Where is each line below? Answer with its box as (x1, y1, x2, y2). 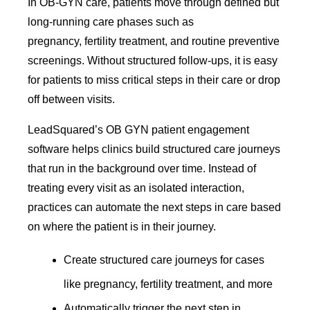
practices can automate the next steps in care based (28, 201, 282, 213)
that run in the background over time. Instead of (28, 162, 257, 174)
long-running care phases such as (28, 15, 194, 28)
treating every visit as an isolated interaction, (28, 181, 245, 194)
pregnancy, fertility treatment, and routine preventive (28, 35, 280, 47)
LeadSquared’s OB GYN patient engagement (28, 123, 250, 136)
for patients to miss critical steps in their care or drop (28, 73, 281, 86)
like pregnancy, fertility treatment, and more (64, 277, 273, 290)
